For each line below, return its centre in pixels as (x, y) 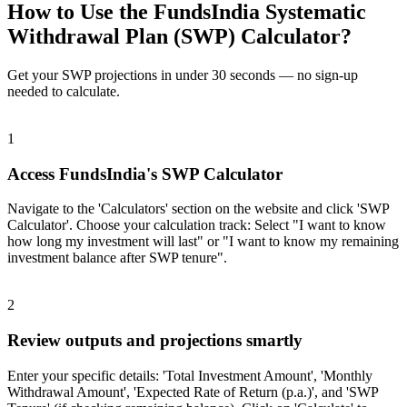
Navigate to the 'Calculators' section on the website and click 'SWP (198, 209)
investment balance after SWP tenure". (117, 258)
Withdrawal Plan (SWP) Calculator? (179, 37)
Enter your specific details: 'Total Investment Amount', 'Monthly (190, 375)
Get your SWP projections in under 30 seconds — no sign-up (183, 75)
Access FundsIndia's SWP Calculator (145, 174)
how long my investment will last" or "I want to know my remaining (203, 242)
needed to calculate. (64, 92)
